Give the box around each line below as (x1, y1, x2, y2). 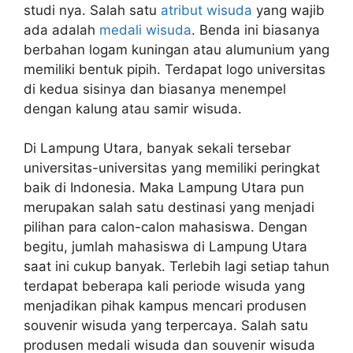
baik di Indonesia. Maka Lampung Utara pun (24, 180, 304, 195)
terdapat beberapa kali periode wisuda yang (24, 278, 305, 294)
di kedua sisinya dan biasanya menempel (24, 80, 286, 97)
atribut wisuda (161, 2, 252, 18)
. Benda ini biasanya (191, 21, 320, 38)
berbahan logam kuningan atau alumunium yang (24, 41, 329, 58)
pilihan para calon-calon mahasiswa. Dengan (24, 219, 307, 235)
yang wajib (252, 2, 325, 18)
